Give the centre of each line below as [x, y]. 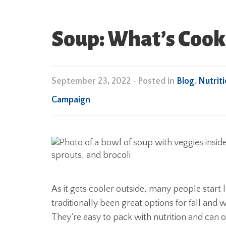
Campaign [71, 100]
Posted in [157, 81]
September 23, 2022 [91, 81]
